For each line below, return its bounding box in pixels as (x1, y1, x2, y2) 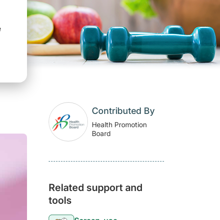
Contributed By (92, 106, 155, 116)
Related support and (49, 182, 142, 194)
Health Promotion (92, 120, 147, 129)
